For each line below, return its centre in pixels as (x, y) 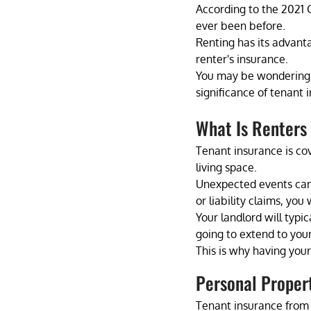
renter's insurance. (243, 59)
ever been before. (242, 25)
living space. (226, 167)
